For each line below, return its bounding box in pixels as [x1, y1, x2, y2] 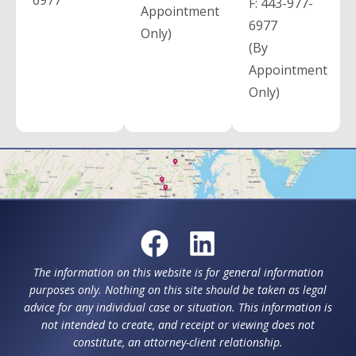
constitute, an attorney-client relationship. [73, 335, 283, 350]
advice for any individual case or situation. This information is [24, 300, 332, 315]
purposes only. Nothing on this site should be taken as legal [29, 282, 327, 298]
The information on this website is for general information [33, 265, 323, 281]
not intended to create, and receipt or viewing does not [41, 317, 315, 333]
